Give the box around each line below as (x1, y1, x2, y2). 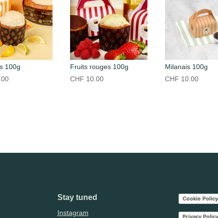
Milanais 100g (165, 62, 208, 71)
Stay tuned (57, 193, 97, 202)
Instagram (57, 209, 89, 217)
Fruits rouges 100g (70, 62, 128, 71)
